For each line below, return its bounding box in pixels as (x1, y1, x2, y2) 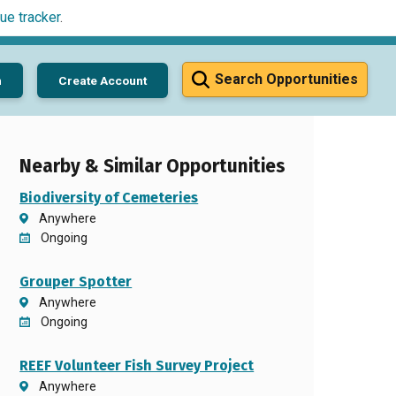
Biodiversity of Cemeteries (19, 189, 199, 206)
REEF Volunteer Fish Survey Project (19, 357, 255, 374)
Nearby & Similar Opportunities (19, 156, 286, 178)
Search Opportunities (215, 71, 358, 88)
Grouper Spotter (19, 273, 133, 290)
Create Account (58, 72, 147, 88)
